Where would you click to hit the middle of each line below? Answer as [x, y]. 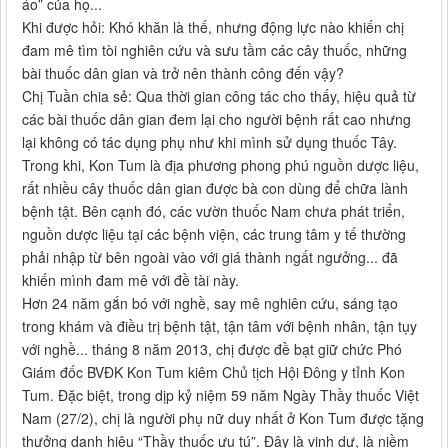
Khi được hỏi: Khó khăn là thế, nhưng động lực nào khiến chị [213, 27]
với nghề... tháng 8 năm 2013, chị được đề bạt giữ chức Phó [212, 349]
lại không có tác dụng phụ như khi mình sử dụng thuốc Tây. [209, 142]
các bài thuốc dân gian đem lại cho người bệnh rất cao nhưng [216, 119]
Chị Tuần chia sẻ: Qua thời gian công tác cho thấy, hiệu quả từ [219, 96]
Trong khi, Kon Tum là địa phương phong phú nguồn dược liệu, [220, 165]
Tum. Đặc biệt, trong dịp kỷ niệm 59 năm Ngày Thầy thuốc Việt [220, 395]
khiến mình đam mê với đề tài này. [130, 280]
